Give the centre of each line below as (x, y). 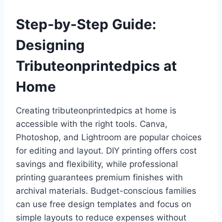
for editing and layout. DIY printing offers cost (106, 151)
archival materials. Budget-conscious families (106, 191)
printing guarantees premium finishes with (99, 178)
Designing (50, 45)
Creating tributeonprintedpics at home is (96, 111)
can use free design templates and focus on (104, 204)
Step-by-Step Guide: (86, 25)
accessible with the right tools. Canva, (92, 124)
